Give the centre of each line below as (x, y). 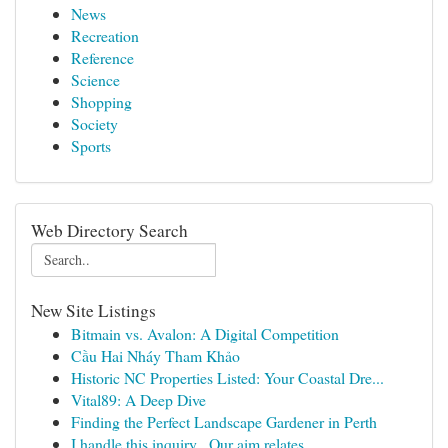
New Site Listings (93, 310)
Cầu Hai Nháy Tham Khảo (155, 355)
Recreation (105, 35)
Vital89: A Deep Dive (138, 399)
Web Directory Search (109, 230)
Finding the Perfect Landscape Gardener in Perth (224, 421)
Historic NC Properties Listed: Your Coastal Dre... (227, 377)
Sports (91, 145)
